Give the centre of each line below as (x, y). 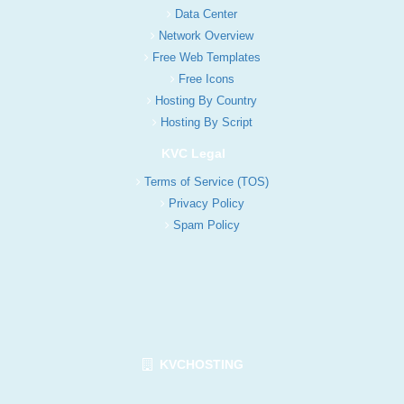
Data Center (206, 14)
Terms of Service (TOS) (206, 181)
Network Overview (206, 35)
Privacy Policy (206, 203)
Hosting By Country (206, 100)
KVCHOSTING (198, 364)
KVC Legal (193, 153)
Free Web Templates (206, 57)
